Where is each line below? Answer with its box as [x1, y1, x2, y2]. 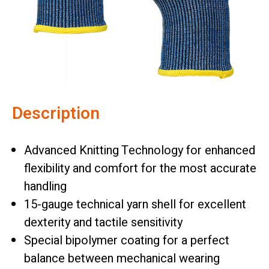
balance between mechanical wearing [24, 250, 220, 268]
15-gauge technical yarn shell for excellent [24, 196, 246, 214]
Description [12, 101, 100, 127]
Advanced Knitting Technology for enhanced [24, 142, 255, 160]
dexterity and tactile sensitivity [24, 214, 183, 232]
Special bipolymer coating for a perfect [24, 232, 229, 250]
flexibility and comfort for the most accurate [24, 160, 256, 178]
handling [24, 178, 67, 196]
